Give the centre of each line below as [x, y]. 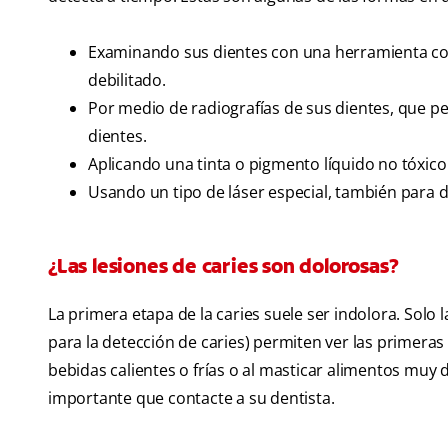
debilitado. [127, 80]
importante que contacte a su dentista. [191, 398]
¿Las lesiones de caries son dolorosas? [223, 266]
